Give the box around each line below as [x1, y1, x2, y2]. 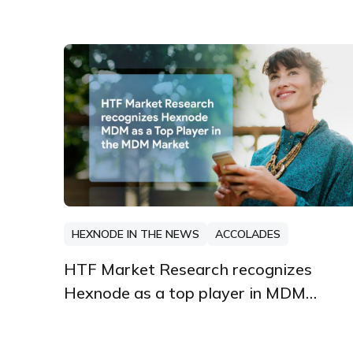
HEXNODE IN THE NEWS [71, 226, 199, 241]
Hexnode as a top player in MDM [63, 282, 306, 303]
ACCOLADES [214, 226, 281, 241]
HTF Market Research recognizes [63, 258, 312, 279]
